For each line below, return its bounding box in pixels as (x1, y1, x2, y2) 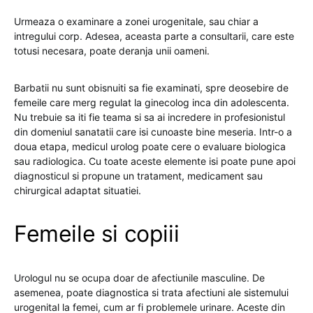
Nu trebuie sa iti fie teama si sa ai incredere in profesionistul (14, 111, 285, 123)
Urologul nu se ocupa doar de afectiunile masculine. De (14, 272, 265, 284)
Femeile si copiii (14, 220, 180, 247)
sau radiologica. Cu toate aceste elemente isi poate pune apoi (14, 155, 296, 167)
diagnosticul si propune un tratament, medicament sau (14, 170, 263, 182)
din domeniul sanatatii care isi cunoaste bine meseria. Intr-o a (14, 126, 292, 138)
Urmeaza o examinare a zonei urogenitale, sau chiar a (14, 15, 259, 27)
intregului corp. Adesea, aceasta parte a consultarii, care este (14, 30, 294, 42)
